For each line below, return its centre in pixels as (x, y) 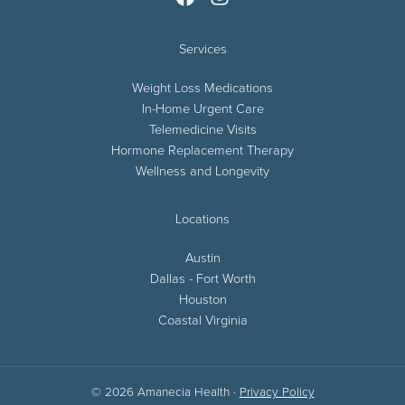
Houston (202, 298)
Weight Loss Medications (202, 86)
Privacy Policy (277, 391)
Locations (202, 217)
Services (202, 47)
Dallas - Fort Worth (202, 277)
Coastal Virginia (202, 319)
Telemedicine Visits (202, 128)
